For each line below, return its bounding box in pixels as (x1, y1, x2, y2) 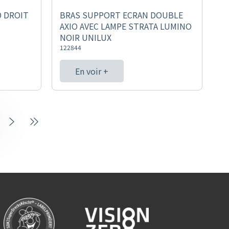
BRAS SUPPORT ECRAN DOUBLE (59, 9, 183, 21)
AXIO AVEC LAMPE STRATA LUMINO (59, 20, 192, 32)
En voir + (75, 65, 108, 77)
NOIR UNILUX (59, 31, 111, 43)
